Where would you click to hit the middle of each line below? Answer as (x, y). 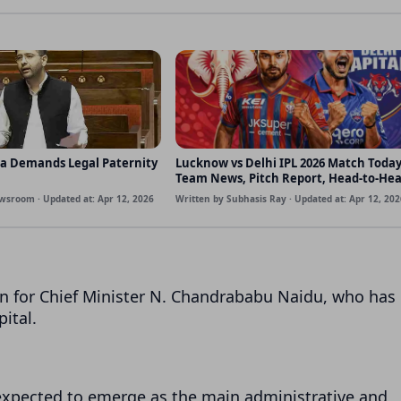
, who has (359, 296)
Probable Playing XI (232, 193)
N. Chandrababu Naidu (236, 296)
